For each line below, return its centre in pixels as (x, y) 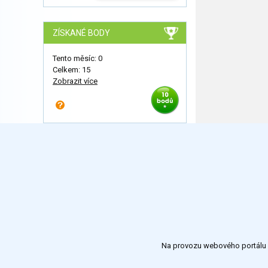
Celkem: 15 (71, 69)
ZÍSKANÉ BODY (81, 33)
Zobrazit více (75, 81)
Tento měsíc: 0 (77, 58)
